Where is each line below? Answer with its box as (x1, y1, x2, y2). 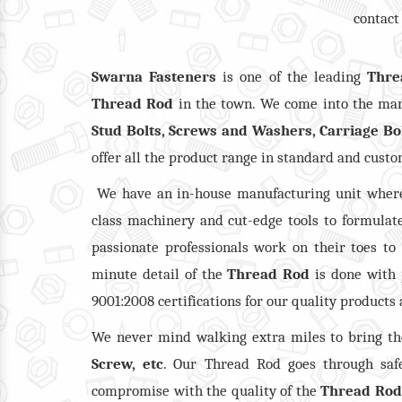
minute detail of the (92, 265, 228, 283)
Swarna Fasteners (92, 67, 217, 85)
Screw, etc (92, 354, 164, 372)
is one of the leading (216, 67, 368, 85)
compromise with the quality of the (92, 381, 320, 399)
